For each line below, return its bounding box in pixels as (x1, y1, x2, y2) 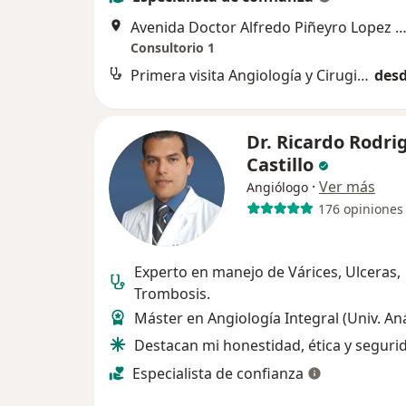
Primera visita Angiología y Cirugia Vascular (357, 65, 369, 86)
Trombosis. (134, 284, 210, 304)
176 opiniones (317, 199, 403, 217)
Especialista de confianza (132, 363, 304, 384)
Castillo (246, 152, 318, 178)
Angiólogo (246, 179, 308, 197)
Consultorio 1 (130, 39, 215, 57)
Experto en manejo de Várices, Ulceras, (134, 262, 401, 283)
